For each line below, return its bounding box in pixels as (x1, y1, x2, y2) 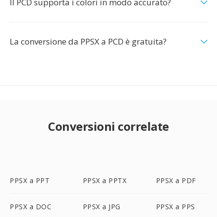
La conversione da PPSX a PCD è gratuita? (10, 36, 167, 47)
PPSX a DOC (10, 202, 51, 211)
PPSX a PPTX (82, 176, 127, 185)
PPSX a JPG (82, 202, 121, 211)
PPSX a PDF (155, 176, 196, 185)
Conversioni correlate (48, 118, 169, 134)
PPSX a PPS (155, 202, 195, 211)
